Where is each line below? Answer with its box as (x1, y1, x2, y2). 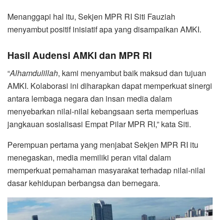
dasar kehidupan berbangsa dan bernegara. (7, 177, 160, 189)
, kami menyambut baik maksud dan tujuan (58, 67, 206, 79)
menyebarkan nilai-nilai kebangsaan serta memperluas (7, 105, 198, 117)
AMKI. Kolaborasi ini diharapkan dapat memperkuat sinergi (7, 80, 212, 91)
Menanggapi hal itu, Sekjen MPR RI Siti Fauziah (7, 10, 175, 22)
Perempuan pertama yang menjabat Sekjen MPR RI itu (7, 138, 198, 150)
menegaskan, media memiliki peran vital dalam (7, 151, 171, 163)
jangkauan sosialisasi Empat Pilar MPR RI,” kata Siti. (7, 118, 191, 130)
